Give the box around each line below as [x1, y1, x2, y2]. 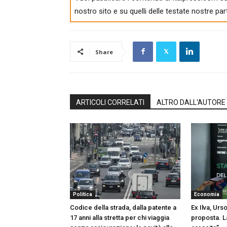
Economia [194, 191, 219, 197]
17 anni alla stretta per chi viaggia [70, 213, 169, 221]
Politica [73, 191, 92, 197]
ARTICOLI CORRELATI [76, 98, 144, 106]
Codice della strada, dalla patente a [70, 203, 176, 211]
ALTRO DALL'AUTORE [157, 98, 225, 106]
